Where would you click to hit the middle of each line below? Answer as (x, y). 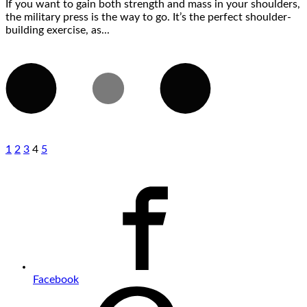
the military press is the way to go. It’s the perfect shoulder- (148, 17)
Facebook (56, 279)
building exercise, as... (58, 30)
